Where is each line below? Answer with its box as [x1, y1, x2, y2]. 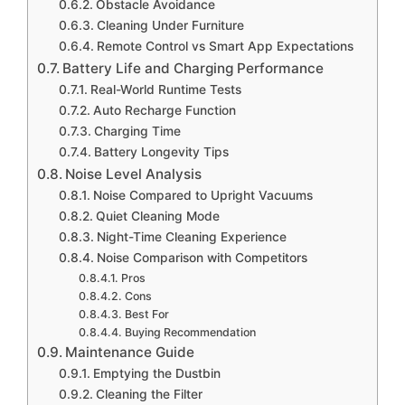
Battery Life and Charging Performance [62, 59, 325, 77]
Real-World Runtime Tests [89, 81, 241, 97]
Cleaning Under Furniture [96, 17, 244, 33]
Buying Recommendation [124, 325, 256, 339]
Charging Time [93, 123, 181, 138]
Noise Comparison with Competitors [96, 250, 307, 265]
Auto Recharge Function [92, 102, 236, 118]
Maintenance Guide [65, 343, 195, 361]
